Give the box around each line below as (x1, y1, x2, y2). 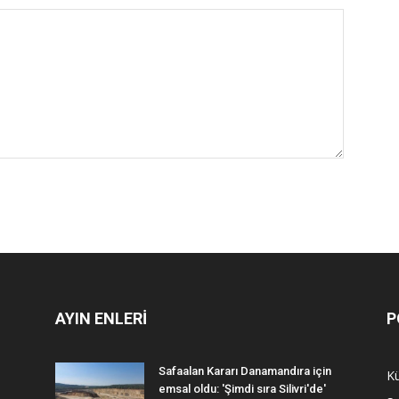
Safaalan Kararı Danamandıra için (159, 363, 331, 378)
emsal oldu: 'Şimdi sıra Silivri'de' (159, 381, 326, 395)
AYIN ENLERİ (55, 308, 147, 328)
